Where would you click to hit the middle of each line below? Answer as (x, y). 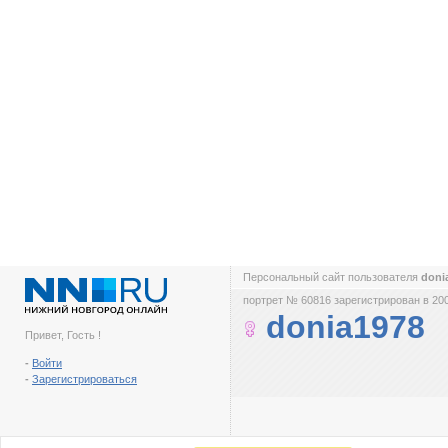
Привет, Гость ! (63, 335)
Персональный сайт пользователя (332, 277)
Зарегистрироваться (84, 379)
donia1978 (345, 327)
